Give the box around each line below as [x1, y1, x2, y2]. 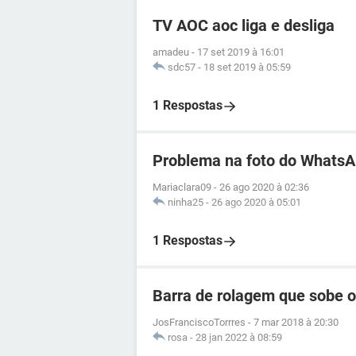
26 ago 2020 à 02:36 [219, 181, 309, 193]
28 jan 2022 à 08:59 [195, 331, 282, 343]
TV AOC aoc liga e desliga [153, 16, 335, 35]
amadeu [153, 46, 189, 58]
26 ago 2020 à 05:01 [211, 196, 301, 208]
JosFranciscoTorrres [153, 316, 246, 328]
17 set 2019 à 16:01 [197, 46, 284, 58]
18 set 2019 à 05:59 [203, 61, 291, 73]
